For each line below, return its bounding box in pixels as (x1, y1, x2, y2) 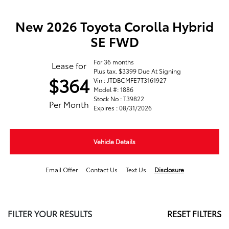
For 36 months (93, 57, 134, 66)
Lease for (51, 59, 86, 72)
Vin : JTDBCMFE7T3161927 (93, 76, 167, 85)
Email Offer (45, 165, 78, 174)
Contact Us (85, 165, 118, 174)
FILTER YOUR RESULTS (8, 208, 92, 220)
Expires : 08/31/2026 (93, 103, 152, 112)
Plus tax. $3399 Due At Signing (93, 66, 181, 76)
